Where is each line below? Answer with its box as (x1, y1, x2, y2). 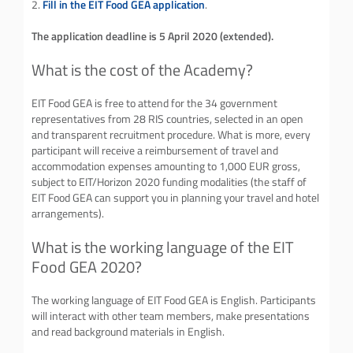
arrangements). (32, 206, 104, 221)
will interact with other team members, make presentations (32, 308, 310, 323)
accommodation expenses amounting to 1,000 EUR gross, (32, 158, 300, 173)
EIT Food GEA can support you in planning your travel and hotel (32, 190, 319, 205)
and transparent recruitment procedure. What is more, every (32, 127, 310, 142)
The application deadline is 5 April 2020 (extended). (32, 28, 273, 43)
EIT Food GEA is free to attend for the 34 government (32, 95, 277, 110)
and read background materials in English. (32, 324, 225, 339)
